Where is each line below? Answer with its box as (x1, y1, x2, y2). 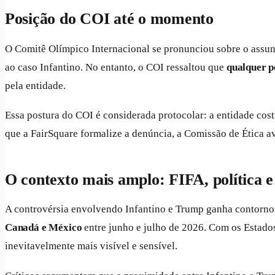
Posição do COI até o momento (5, 10, 214, 28)
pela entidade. (5, 79, 66, 91)
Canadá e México (5, 222, 82, 234)
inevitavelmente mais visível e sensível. (5, 240, 177, 252)
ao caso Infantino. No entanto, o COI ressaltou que (5, 61, 227, 73)
